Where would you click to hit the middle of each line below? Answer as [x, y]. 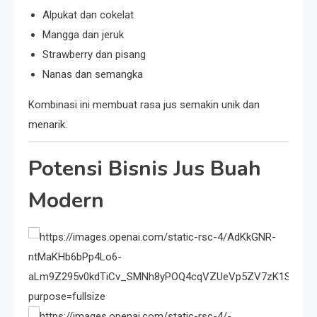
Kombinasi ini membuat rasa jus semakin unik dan [144, 105]
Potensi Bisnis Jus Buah [145, 169]
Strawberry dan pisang [94, 55]
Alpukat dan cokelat [88, 15]
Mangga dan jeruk [83, 35]
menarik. [48, 125]
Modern [66, 201]
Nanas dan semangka [93, 75]
